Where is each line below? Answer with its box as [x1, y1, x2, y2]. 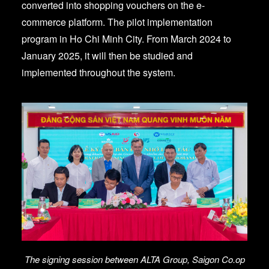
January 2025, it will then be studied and [22, 49, 193, 62]
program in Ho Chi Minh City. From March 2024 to [22, 32, 231, 46]
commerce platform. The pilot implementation [22, 15, 213, 29]
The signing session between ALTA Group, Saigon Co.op [24, 252, 245, 265]
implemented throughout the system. [22, 65, 175, 79]
